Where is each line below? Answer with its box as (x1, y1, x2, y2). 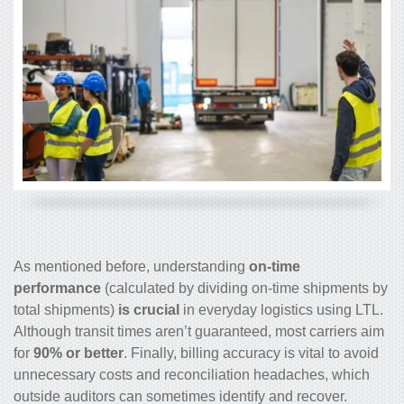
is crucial (118, 302, 183, 318)
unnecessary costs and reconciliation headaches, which (14, 367, 370, 383)
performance (14, 280, 105, 297)
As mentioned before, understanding (14, 259, 249, 275)
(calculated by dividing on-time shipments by (105, 280, 388, 297)
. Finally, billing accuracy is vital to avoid (124, 345, 379, 362)
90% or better (33, 345, 124, 362)
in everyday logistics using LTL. (183, 302, 383, 318)
